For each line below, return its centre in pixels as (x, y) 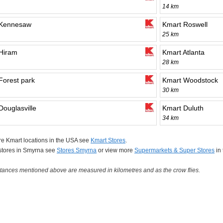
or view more (115, 151)
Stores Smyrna (77, 151)
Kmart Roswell (185, 25)
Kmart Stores (108, 141)
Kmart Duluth (183, 108)
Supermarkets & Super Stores (174, 151)
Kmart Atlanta (183, 53)
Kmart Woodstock (190, 80)
